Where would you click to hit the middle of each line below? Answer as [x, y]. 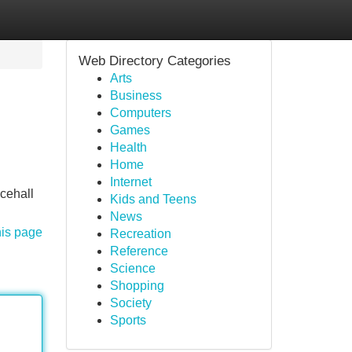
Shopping [137, 286]
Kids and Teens [153, 199]
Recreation [140, 234]
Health [128, 147]
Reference [139, 251]
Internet [130, 182]
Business [136, 95]
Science [132, 268]
